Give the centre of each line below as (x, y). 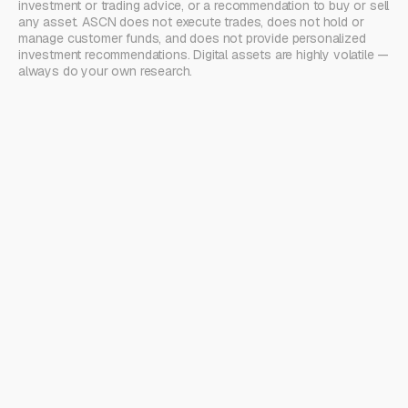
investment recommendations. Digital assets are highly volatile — (204, 54)
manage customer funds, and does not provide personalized (192, 38)
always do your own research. (106, 71)
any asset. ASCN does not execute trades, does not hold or (191, 21)
